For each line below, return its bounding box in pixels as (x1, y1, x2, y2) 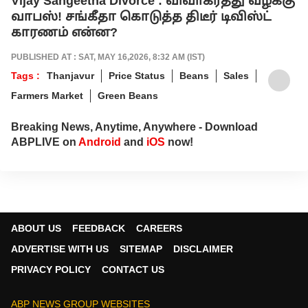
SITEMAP (120, 243, 162, 254)
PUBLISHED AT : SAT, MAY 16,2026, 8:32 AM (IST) (11, 52, 205, 62)
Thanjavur (47, 69, 94, 81)
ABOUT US (11, 222, 61, 234)
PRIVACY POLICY (11, 263, 91, 275)
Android (78, 135, 121, 148)
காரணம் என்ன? (11, 25, 118, 39)
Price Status (109, 69, 165, 81)
